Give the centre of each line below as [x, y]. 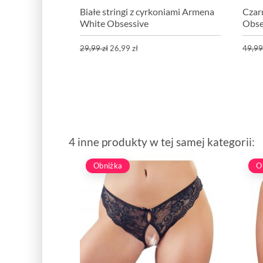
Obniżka [108, 165]
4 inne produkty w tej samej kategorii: [162, 141]
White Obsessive [114, 23]
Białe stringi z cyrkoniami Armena [147, 11]
